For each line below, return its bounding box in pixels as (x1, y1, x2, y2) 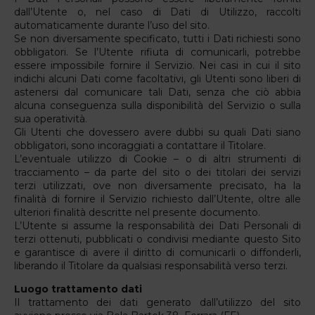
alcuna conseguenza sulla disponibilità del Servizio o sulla (14, 98, 301, 112)
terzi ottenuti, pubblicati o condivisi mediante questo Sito (14, 232, 301, 245)
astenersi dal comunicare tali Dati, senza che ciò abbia (14, 85, 301, 98)
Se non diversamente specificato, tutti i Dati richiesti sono (14, 32, 301, 45)
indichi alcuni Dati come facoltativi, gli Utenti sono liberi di (14, 72, 301, 85)
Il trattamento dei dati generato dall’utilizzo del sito (14, 295, 301, 309)
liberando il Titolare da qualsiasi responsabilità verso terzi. (14, 259, 288, 272)
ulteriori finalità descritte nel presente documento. (14, 205, 260, 219)
